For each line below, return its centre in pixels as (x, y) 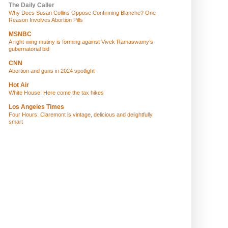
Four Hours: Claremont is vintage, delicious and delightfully (81, 115)
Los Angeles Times (36, 107)
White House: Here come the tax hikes (56, 93)
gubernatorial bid (29, 49)
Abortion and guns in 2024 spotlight (52, 71)
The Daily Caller (32, 5)
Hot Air (19, 85)
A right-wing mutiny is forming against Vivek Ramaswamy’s (81, 42)
